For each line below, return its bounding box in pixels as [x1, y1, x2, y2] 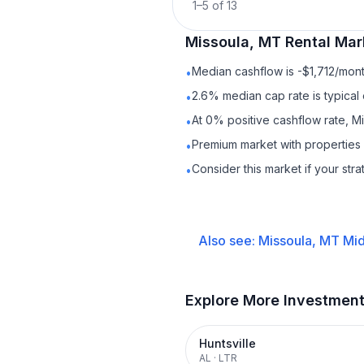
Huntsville [199, 336, 256, 350]
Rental [285, 33, 331, 50]
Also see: [197, 232, 258, 249]
